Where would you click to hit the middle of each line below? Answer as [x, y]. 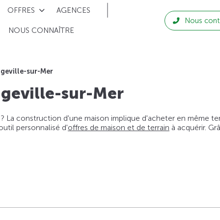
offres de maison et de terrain [119, 128]
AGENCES [74, 10]
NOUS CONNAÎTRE [41, 31]
